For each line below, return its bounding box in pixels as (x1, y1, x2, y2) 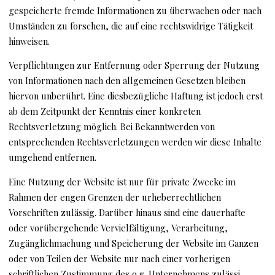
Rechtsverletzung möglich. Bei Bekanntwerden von (9, 120, 215, 133)
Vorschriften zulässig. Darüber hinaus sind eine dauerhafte (9, 206, 246, 219)
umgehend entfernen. (9, 151, 97, 164)
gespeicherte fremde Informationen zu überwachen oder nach (9, 4, 262, 17)
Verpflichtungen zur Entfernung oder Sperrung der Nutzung (9, 59, 260, 72)
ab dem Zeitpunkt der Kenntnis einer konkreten (9, 105, 201, 118)
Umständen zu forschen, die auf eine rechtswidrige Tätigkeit (9, 19, 254, 32)
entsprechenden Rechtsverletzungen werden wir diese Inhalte (9, 136, 262, 149)
